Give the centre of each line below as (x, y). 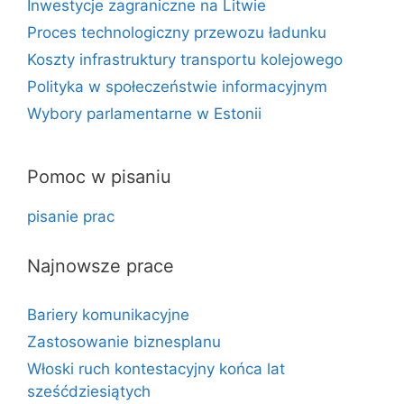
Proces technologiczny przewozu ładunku (177, 32)
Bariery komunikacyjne (108, 315)
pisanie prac (71, 216)
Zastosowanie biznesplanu (124, 342)
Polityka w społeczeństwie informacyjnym (177, 87)
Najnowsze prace (101, 266)
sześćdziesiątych (89, 391)
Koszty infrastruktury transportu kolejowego (185, 60)
